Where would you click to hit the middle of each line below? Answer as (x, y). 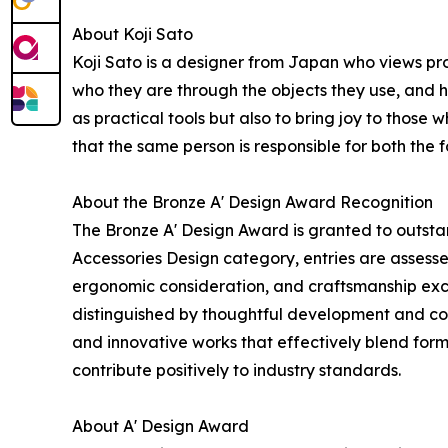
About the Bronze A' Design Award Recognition (252, 202)
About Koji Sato (132, 34)
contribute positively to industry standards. (236, 370)
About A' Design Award (160, 426)
